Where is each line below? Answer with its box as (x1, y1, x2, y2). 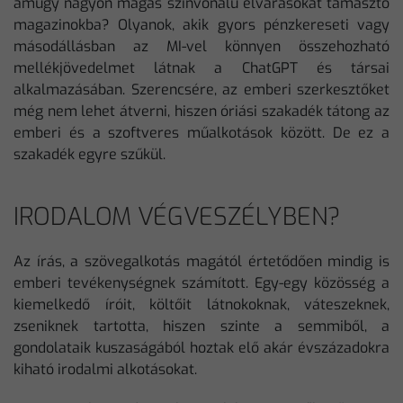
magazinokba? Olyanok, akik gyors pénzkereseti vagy (13, 14, 390, 34)
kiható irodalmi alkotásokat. (13, 359, 197, 379)
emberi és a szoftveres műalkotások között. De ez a (13, 122, 390, 142)
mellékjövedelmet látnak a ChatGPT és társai (13, 58, 390, 77)
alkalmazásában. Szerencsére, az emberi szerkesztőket (13, 79, 390, 99)
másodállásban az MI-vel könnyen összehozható (13, 36, 390, 56)
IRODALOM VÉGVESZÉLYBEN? (13, 200, 340, 233)
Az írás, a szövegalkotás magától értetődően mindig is (13, 251, 390, 271)
